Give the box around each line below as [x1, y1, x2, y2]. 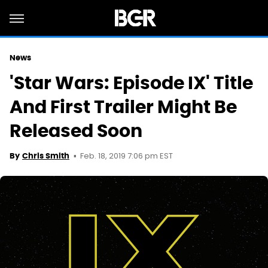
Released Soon [10, 119, 142, 142]
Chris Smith [22, 151, 69, 161]
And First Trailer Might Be [10, 95, 237, 118]
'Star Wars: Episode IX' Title [10, 71, 253, 95]
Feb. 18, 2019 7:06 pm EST [80, 150, 173, 163]
